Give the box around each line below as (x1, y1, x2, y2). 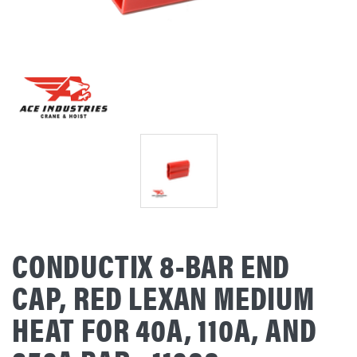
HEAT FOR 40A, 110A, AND (12, 305, 317, 351)
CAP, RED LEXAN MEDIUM (12, 273, 315, 320)
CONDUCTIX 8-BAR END (12, 241, 291, 288)
